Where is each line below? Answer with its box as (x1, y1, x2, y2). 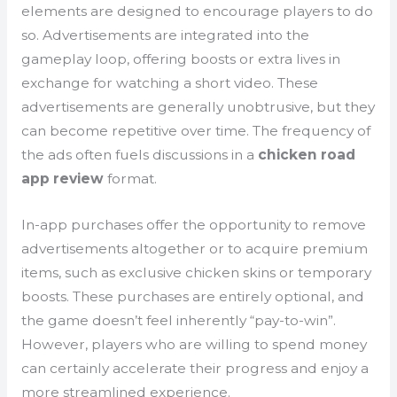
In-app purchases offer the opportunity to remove (20, 215, 366, 233)
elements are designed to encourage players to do (20, 2, 373, 19)
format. (103, 169, 157, 187)
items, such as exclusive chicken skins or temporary (20, 263, 371, 281)
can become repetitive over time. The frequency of (20, 121, 370, 139)
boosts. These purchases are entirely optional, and (20, 287, 364, 305)
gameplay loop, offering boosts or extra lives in (20, 50, 340, 67)
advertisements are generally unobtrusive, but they (20, 97, 375, 115)
